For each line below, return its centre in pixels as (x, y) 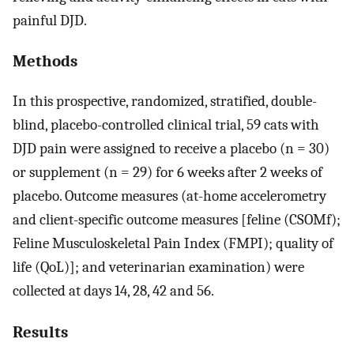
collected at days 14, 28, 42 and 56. (113, 291)
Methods (45, 61)
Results (40, 331)
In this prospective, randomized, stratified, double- (165, 102)
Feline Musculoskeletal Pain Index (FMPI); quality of (173, 244)
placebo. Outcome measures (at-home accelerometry (169, 196)
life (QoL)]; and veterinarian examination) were (158, 267)
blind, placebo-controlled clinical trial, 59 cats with (166, 125)
